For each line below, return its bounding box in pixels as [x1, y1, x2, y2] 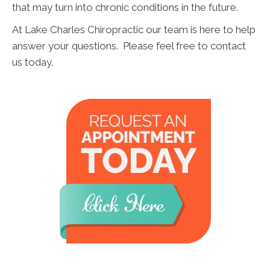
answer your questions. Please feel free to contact [12, 39, 246, 52]
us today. [12, 55, 53, 68]
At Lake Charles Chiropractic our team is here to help [12, 23, 256, 36]
